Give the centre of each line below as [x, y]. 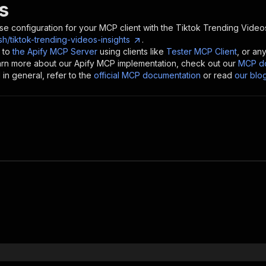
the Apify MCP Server [55, 51]
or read [218, 75]
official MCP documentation [147, 75]
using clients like [132, 51]
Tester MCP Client [202, 51]
